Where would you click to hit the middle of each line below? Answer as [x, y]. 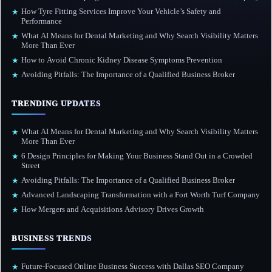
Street [31, 165]
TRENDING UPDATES [56, 103]
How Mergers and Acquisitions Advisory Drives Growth [114, 209]
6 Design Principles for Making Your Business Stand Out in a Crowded [137, 155]
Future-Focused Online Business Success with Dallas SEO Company [133, 266]
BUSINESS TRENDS [52, 238]
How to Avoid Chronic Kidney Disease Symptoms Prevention [123, 59]
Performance [42, 21]
